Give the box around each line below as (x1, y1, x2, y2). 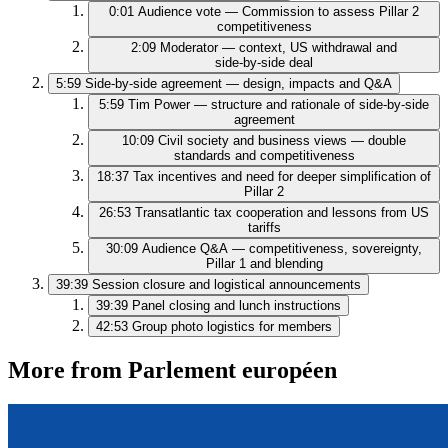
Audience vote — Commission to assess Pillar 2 (138, 3, 419, 19)
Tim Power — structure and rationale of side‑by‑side (128, 96, 429, 112)
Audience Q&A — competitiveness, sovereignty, (142, 240, 422, 256)
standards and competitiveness (173, 147, 355, 163)
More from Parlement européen (8, 356, 337, 383)
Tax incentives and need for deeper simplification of (133, 168, 431, 184)
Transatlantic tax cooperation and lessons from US (135, 204, 429, 220)
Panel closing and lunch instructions (132, 297, 341, 313)
